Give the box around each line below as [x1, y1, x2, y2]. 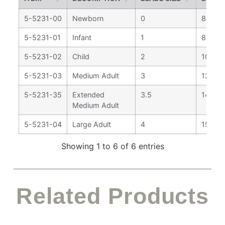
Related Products [16, 183, 209, 209]
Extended [72, 90, 104, 99]
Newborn [72, 14, 103, 23]
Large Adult [72, 120, 111, 129]
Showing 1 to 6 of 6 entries [61, 141, 164, 151]
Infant [72, 33, 91, 42]
